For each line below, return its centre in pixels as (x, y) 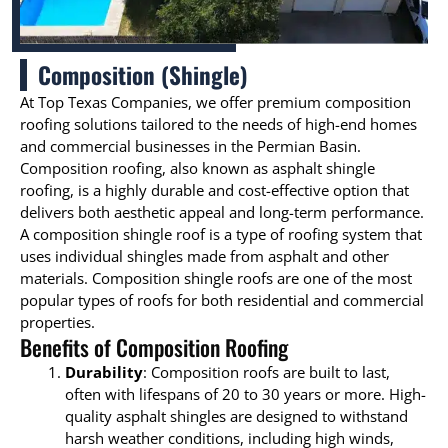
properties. (57, 322)
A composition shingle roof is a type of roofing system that (221, 234)
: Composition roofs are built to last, (266, 372)
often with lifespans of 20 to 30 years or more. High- (245, 394)
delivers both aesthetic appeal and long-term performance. (222, 212)
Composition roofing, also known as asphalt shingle (197, 168)
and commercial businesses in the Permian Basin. (190, 146)
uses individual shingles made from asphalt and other (204, 256)
